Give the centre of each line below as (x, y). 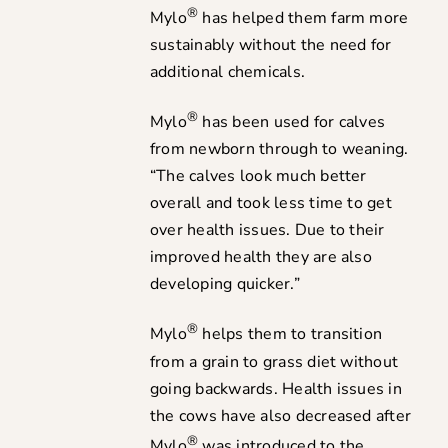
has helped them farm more (303, 17)
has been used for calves (292, 122)
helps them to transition (290, 334)
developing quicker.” (224, 284)
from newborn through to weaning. (279, 149)
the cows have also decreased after (280, 415)
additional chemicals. (227, 71)
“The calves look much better (258, 176)
